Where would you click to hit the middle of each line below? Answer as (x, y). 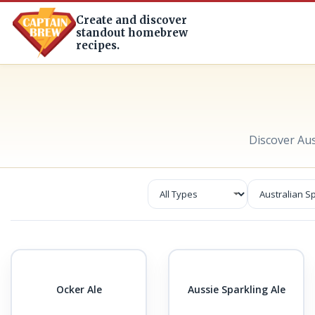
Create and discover (131, 20)
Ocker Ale (79, 289)
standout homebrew (132, 33)
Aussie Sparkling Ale (236, 289)
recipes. (98, 45)
